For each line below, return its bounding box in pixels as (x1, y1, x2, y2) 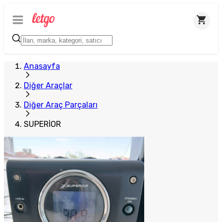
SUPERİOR (24, 119, 61, 129)
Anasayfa (24, 61, 60, 71)
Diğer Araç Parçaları (24, 100, 98, 110)
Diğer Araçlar (24, 81, 72, 90)
